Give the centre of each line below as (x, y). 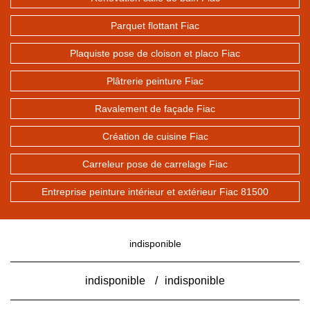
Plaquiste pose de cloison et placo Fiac (155, 53)
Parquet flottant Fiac (155, 26)
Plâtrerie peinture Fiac (155, 81)
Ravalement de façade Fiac (155, 109)
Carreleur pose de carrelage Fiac (155, 164)
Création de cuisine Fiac (155, 136)
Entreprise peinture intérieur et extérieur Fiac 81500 (155, 192)
